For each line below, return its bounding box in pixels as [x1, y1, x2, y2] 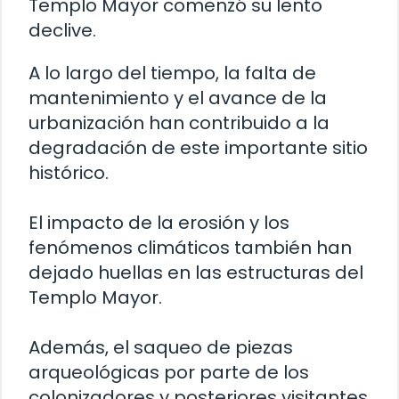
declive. [28, 17, 96, 43]
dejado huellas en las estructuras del [28, 259, 363, 285]
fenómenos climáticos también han [28, 234, 352, 260]
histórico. [28, 159, 109, 185]
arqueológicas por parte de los [28, 359, 309, 385]
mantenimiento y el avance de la [28, 85, 327, 110]
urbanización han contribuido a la [28, 110, 330, 135]
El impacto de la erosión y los [28, 209, 289, 235]
